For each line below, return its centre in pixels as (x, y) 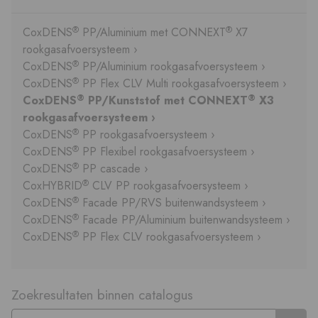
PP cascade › (114, 169)
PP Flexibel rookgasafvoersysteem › (167, 152)
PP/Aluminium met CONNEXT (152, 33)
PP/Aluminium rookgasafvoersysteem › (172, 67)
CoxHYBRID (53, 186)
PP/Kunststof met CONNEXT (166, 101)
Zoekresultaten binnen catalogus (102, 294)
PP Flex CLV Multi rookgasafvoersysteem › (183, 84)
